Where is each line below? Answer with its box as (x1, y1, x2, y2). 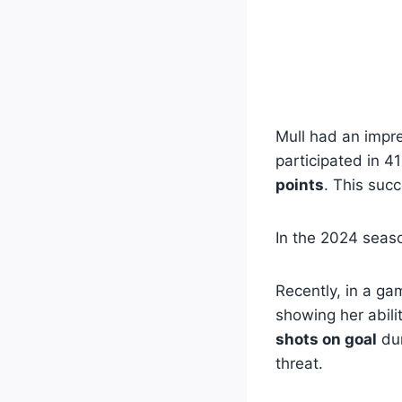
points (275, 176, 324, 194)
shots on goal (275, 330, 377, 348)
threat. (275, 354, 323, 372)
